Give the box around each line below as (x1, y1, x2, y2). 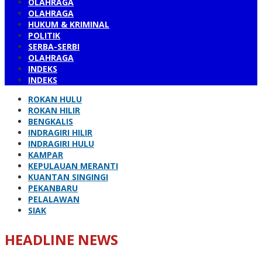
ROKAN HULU (28, 94, 82, 105)
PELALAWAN (28, 194, 80, 205)
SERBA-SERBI (28, 41, 80, 52)
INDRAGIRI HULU (28, 138, 94, 149)
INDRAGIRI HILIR (28, 127, 92, 138)
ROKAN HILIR (28, 105, 80, 116)
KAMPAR (28, 149, 63, 160)
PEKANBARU (28, 182, 78, 194)
